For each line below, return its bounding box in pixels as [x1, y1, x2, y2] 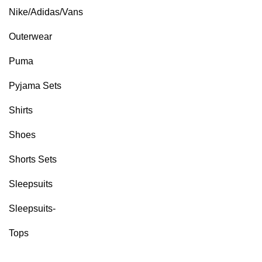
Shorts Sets [9, 154, 57, 164]
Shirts [9, 105, 33, 115]
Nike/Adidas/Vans [9, 7, 83, 17]
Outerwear [9, 32, 52, 42]
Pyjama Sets [9, 81, 61, 91]
